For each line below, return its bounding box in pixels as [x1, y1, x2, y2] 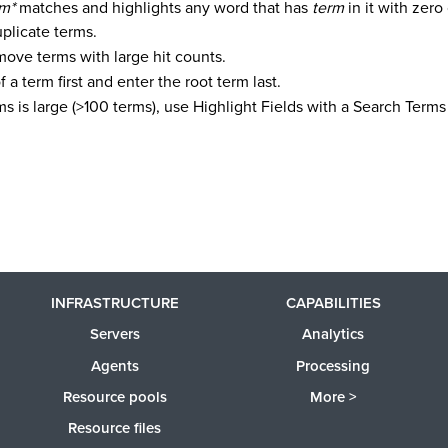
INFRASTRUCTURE [50, 292, 179, 315]
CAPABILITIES [285, 292, 381, 315]
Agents [90, 354, 139, 377]
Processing [296, 354, 371, 377]
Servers [89, 323, 140, 346]
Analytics [302, 323, 365, 346]
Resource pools [62, 385, 167, 408]
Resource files [68, 417, 162, 440]
